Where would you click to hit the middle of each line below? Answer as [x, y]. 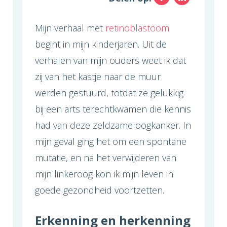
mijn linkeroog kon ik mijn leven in [104, 174]
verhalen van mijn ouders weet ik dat [110, 61]
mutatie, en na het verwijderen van [106, 158]
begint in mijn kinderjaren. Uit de [101, 44]
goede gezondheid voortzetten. [100, 190]
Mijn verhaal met [70, 28]
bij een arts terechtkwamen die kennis [113, 109]
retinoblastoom [137, 28]
